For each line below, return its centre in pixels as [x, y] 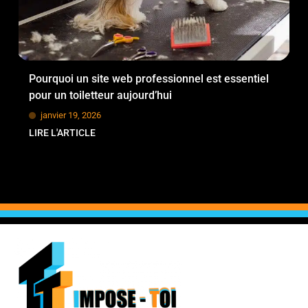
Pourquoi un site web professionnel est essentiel [149, 79]
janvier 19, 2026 [71, 115]
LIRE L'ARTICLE [62, 133]
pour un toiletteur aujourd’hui [100, 96]
